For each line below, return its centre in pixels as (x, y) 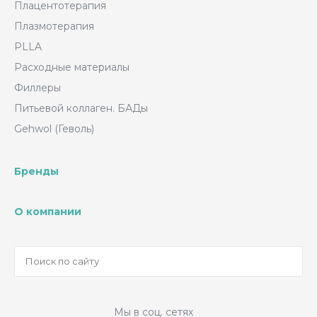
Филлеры (38, 88)
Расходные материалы (72, 67)
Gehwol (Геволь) (54, 129)
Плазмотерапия (54, 26)
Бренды (36, 171)
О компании (48, 212)
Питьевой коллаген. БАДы (81, 108)
